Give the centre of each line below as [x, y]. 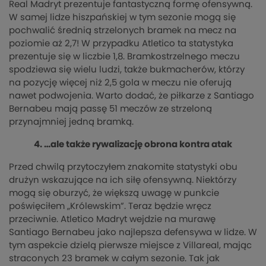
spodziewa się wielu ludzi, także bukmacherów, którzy [127, 70]
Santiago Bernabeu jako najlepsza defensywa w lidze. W [133, 233]
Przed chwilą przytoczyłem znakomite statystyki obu [123, 167]
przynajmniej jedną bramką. [71, 122]
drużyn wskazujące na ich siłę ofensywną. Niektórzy [123, 180]
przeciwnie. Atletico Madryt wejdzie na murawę [112, 220]
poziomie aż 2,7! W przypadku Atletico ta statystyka [121, 44]
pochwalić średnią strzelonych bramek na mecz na [123, 31]
